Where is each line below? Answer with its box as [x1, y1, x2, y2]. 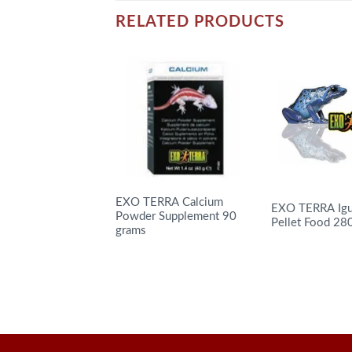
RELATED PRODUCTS [115, 14, 285, 31]
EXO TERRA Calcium [115, 196, 223, 208]
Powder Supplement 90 [115, 210, 236, 222]
